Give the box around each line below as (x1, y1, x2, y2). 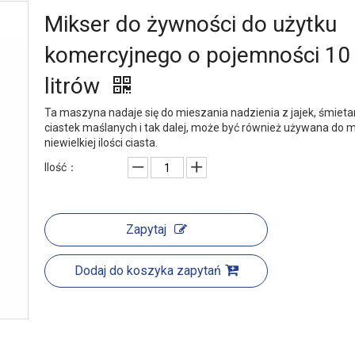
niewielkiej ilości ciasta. (44, 136, 158, 149)
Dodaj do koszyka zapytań (74, 263, 221, 278)
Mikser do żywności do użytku (44, 11, 337, 37)
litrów (44, 73, 105, 99)
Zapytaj (125, 222, 166, 237)
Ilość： (44, 161, 78, 174)
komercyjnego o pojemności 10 (44, 42, 350, 68)
